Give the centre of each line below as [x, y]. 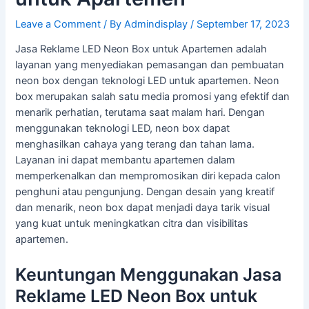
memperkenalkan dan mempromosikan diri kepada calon [148, 176]
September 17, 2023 [243, 24]
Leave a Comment [58, 24]
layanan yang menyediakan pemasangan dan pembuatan [150, 65]
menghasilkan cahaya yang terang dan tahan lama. [135, 144]
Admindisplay [158, 24]
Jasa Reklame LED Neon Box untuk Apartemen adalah [141, 49]
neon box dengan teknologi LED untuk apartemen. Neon [148, 81]
